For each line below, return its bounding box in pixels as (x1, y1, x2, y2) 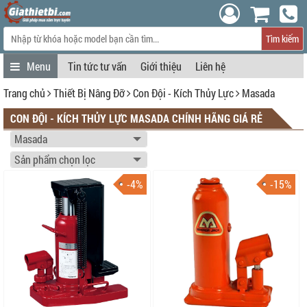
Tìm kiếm (266, 32, 299, 45)
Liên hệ (195, 59, 225, 73)
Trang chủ (3, 86, 45, 100)
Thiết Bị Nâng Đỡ (53, 86, 125, 100)
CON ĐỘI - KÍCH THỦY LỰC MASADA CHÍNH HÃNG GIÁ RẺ (10, 111, 262, 125)
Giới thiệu (140, 59, 182, 73)
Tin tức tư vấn (68, 59, 127, 73)
